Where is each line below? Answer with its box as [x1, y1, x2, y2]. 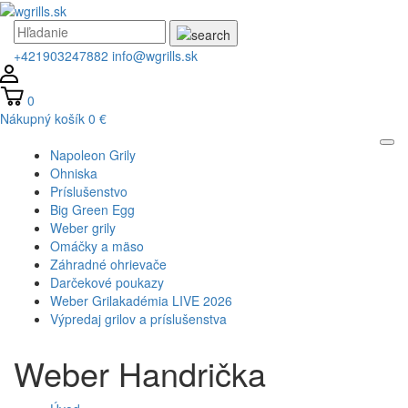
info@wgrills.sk [112, 46, 198, 65]
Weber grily [50, 218, 116, 237]
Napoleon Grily [50, 145, 136, 164]
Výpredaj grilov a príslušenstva [50, 309, 227, 328]
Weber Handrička [14, 349, 266, 396]
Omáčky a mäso [50, 236, 144, 255]
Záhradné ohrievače [50, 254, 167, 273]
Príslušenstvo [50, 181, 127, 200]
